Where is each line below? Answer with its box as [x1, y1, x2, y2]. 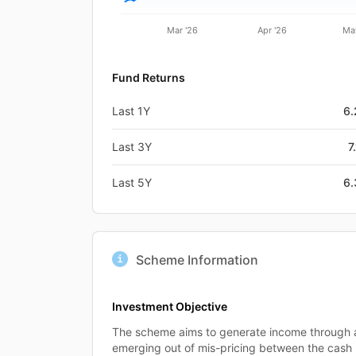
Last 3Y [112, 139, 152, 153]
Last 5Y [112, 175, 152, 189]
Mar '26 [167, 24, 199, 36]
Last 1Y [112, 103, 150, 118]
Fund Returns [112, 70, 185, 84]
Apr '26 [257, 24, 288, 36]
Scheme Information [136, 251, 258, 268]
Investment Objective [112, 299, 227, 313]
